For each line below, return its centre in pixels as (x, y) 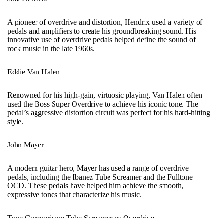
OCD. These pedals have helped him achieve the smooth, (95, 186)
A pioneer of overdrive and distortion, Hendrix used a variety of (105, 22)
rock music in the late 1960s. (51, 48)
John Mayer (26, 145)
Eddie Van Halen (34, 72)
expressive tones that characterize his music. (74, 194)
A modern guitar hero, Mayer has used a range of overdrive (98, 168)
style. (15, 121)
